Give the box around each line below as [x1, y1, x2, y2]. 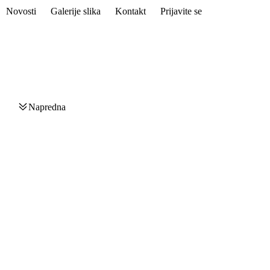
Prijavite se [160, 6, 202, 17]
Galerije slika [50, 6, 101, 17]
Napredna [28, 102, 66, 112]
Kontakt [115, 6, 146, 17]
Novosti [5, 6, 36, 17]
